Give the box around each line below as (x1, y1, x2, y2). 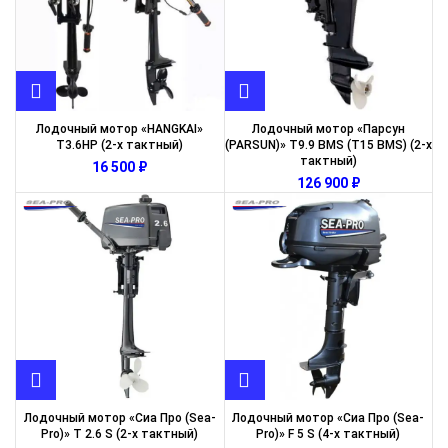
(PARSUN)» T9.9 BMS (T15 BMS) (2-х (224, 137, 432, 152)
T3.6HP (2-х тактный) (56, 137, 184, 152)
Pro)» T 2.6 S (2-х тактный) (41, 427, 199, 441)
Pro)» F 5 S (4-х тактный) (256, 427, 401, 441)
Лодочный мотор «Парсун (251, 121, 405, 136)
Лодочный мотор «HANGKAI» (36, 121, 204, 136)
